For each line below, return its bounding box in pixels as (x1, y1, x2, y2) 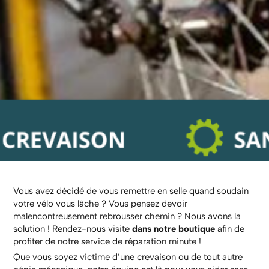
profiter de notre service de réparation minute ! (13, 236, 202, 247)
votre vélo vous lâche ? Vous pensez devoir (13, 198, 188, 210)
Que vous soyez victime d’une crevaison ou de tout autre (13, 252, 243, 263)
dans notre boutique (132, 223, 216, 235)
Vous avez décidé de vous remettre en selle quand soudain (13, 186, 249, 197)
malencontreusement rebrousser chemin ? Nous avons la (13, 211, 241, 222)
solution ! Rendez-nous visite (13, 223, 133, 235)
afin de (215, 223, 245, 235)
